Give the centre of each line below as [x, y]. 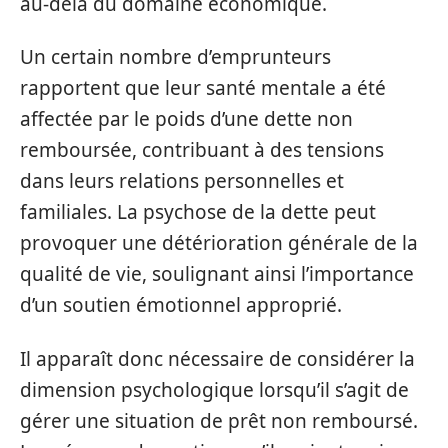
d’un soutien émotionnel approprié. [181, 305]
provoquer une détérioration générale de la [219, 243]
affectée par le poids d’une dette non [186, 119]
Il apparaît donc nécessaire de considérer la [217, 358]
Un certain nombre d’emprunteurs [175, 57]
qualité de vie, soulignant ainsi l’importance [217, 274]
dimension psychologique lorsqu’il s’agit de [214, 389]
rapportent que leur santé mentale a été [203, 88]
